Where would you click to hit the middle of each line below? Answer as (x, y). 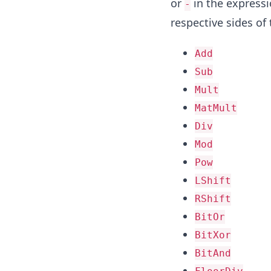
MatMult (216, 108)
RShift (213, 198)
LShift (213, 180)
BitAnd (213, 253)
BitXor (213, 235)
